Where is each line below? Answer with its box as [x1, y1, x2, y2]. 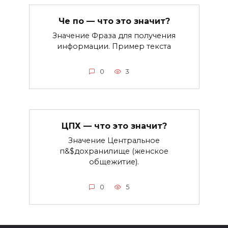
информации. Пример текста [57, 42, 171, 51]
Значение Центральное [68, 136, 160, 146]
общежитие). [89, 157, 139, 167]
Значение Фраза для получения [52, 31, 176, 41]
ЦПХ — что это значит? [61, 121, 167, 131]
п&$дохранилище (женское [60, 147, 168, 156]
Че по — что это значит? [58, 16, 170, 26]
